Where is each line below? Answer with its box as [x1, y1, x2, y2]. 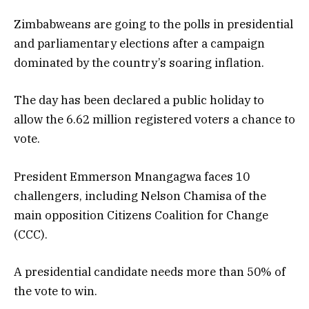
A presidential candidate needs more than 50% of [14, 263, 286, 279]
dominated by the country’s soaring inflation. [14, 55, 264, 71]
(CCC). [14, 226, 48, 242]
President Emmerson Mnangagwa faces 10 [14, 168, 250, 184]
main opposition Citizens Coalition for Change [14, 207, 268, 223]
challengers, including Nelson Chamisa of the [14, 188, 266, 203]
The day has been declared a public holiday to [14, 92, 264, 108]
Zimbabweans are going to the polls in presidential [14, 17, 293, 32]
